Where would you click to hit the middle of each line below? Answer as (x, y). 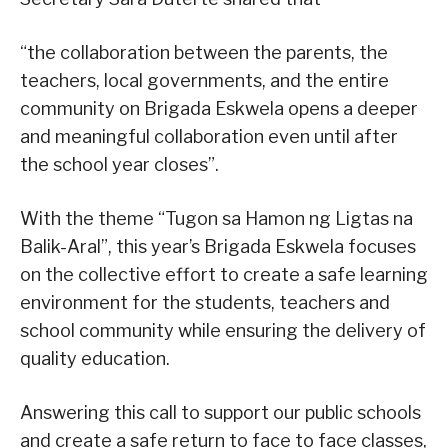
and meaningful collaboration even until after (209, 137)
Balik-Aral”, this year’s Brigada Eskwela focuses (218, 247)
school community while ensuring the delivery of (223, 331)
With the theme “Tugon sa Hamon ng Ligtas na (216, 219)
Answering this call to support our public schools (220, 413)
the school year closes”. (119, 165)
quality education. (95, 359)
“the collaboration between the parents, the (204, 53)
